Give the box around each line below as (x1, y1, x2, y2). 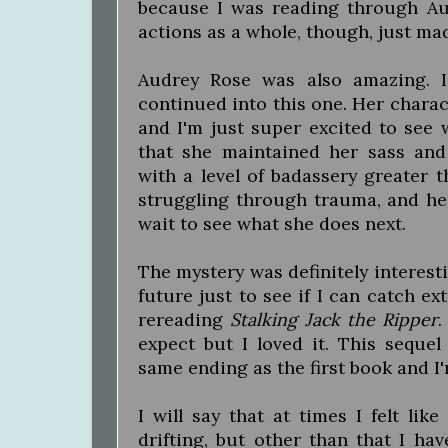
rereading (138, 307, 231, 331)
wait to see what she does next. (138, 211, 406, 235)
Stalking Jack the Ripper (230, 307, 439, 331)
